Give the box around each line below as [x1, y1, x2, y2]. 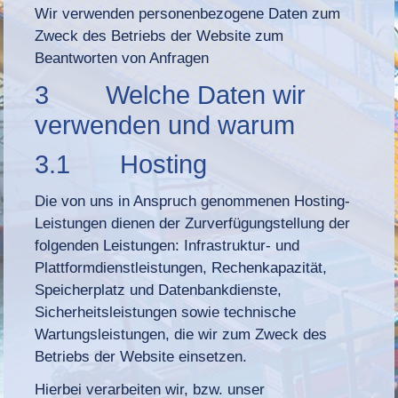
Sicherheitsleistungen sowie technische [35, 303, 297, 321]
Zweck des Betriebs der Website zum [35, 27, 284, 44]
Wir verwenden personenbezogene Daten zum [35, 4, 341, 22]
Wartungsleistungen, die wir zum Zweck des [35, 325, 328, 343]
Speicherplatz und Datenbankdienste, [35, 281, 283, 298]
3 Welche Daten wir [35, 80, 306, 109]
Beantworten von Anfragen [35, 49, 210, 67]
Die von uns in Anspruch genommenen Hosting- [35, 192, 351, 210]
